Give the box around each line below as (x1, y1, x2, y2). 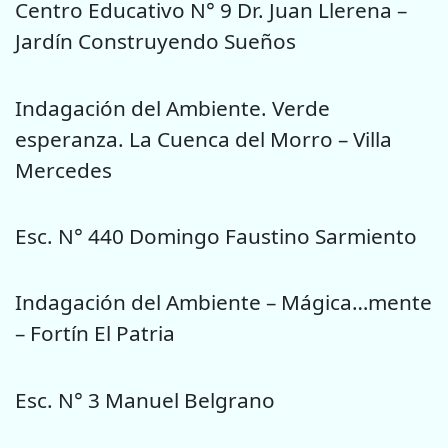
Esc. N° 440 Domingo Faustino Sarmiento (15, 222, 417, 251)
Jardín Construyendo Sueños (15, 27, 296, 56)
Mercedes (15, 155, 112, 184)
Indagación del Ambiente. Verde (15, 93, 330, 122)
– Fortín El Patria (15, 319, 175, 348)
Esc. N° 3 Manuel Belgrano (15, 385, 275, 414)
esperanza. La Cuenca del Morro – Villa (15, 124, 392, 153)
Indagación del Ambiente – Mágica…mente (15, 288, 432, 317)
